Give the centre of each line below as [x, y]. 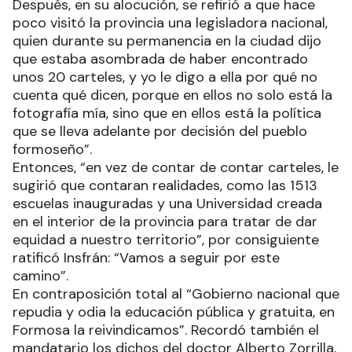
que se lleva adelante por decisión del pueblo [160, 131]
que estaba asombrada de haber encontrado [160, 59]
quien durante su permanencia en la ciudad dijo [167, 40]
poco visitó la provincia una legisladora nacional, [170, 22]
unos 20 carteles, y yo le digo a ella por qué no [165, 77]
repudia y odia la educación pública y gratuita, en [174, 312]
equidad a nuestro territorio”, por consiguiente [166, 239]
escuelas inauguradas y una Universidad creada [167, 203]
